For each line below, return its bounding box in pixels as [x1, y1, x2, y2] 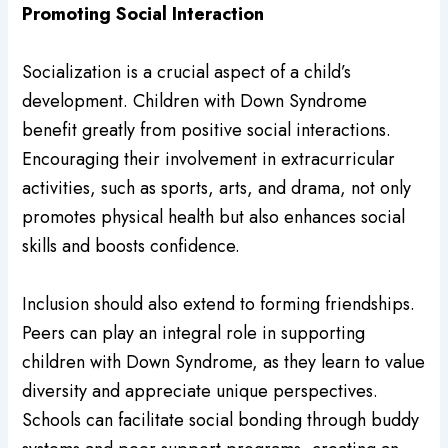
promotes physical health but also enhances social [22, 203, 406, 230]
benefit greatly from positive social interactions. [22, 116, 392, 143]
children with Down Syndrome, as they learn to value [22, 348, 426, 375]
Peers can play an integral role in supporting [22, 319, 366, 346]
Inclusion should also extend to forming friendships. [22, 290, 416, 317]
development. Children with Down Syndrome [22, 87, 368, 114]
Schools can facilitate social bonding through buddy [22, 406, 420, 433]
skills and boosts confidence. [22, 232, 241, 259]
